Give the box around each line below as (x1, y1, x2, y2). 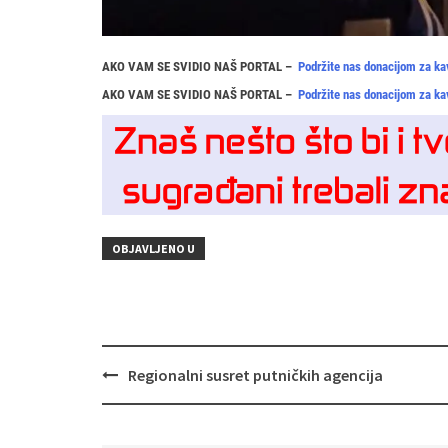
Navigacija (101, 360, 183, 385)
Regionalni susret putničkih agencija (128, 364, 383, 385)
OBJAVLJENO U (112, 240, 195, 256)
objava (101, 382, 153, 407)
